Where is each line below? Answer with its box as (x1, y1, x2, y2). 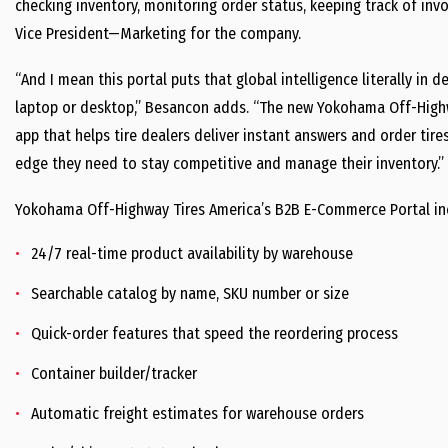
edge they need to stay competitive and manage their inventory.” (15, 154, 444, 173)
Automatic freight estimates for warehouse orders (31, 404, 364, 423)
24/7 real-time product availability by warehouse (31, 244, 353, 263)
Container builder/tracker (31, 364, 197, 383)
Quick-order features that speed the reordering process (31, 324, 398, 343)
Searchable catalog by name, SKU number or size (31, 284, 349, 303)
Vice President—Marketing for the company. (15, 24, 301, 43)
